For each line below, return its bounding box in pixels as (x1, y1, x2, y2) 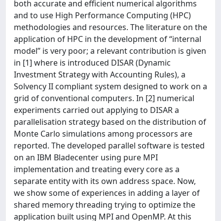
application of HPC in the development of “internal (14, 34, 201, 44)
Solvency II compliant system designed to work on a (14, 81, 207, 92)
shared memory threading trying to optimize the (14, 199, 195, 210)
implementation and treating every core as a (14, 164, 180, 175)
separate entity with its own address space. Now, (14, 176, 196, 186)
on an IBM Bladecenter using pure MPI (14, 152, 158, 163)
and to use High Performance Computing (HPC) (14, 10, 191, 21)
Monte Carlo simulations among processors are (14, 128, 192, 139)
